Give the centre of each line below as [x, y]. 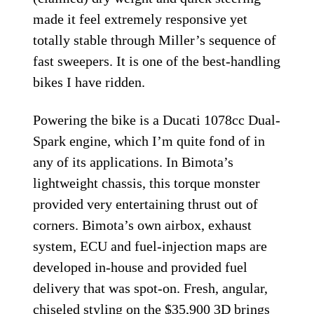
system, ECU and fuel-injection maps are [150, 246]
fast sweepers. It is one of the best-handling [157, 61]
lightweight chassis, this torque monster [147, 183]
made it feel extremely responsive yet [141, 19]
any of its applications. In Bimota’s [134, 162]
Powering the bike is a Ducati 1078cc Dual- [157, 120]
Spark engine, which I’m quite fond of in [149, 141]
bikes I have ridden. [89, 82]
